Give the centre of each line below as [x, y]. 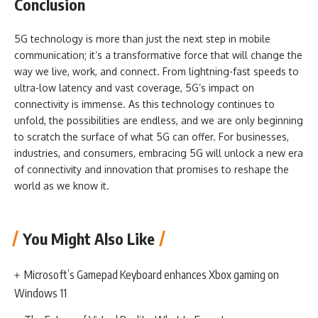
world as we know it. [62, 185]
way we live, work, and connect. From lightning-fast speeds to [157, 71]
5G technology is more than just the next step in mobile [142, 38]
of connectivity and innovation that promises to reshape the [152, 169]
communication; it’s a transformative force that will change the [158, 55]
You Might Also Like [89, 238]
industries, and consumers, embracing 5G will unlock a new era [159, 153]
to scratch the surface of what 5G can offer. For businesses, [152, 136]
